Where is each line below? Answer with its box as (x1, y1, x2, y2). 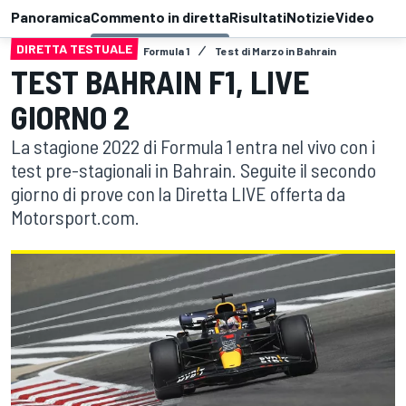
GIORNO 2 (11, 97, 130, 137)
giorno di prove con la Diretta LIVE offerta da (11, 181, 345, 206)
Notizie (286, 8, 335, 26)
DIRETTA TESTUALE (16, 41, 132, 57)
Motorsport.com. (11, 205, 140, 229)
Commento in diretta (91, 8, 229, 26)
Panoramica (11, 8, 91, 26)
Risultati (229, 8, 286, 26)
